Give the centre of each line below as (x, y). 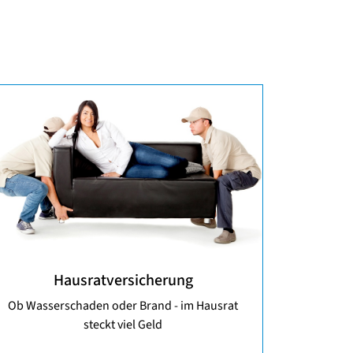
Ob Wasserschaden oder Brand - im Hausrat (123, 305)
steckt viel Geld (123, 324)
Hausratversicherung (123, 280)
